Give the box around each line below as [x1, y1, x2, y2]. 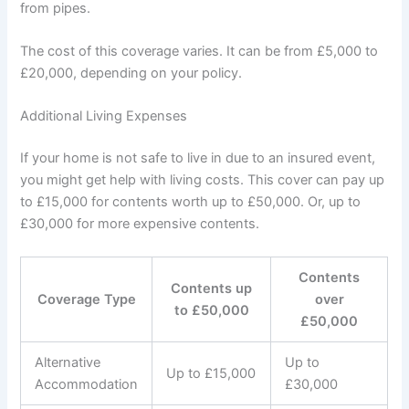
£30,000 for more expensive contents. [20, 215, 260, 233]
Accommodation [35, 375, 139, 393]
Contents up [171, 279, 253, 297]
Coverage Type [37, 290, 136, 308]
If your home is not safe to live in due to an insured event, [20, 150, 376, 167]
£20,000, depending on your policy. [20, 65, 243, 82]
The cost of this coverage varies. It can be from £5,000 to [20, 43, 379, 60]
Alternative [35, 353, 101, 371]
